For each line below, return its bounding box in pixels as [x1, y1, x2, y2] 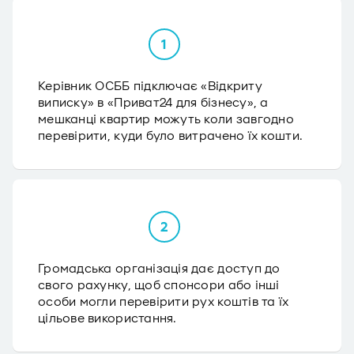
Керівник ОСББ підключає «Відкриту [38, 79, 262, 93]
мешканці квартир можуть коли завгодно [38, 112, 294, 126]
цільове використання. [38, 311, 177, 326]
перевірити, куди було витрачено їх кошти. [38, 129, 303, 143]
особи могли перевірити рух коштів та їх [38, 295, 289, 309]
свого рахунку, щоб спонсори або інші [38, 278, 280, 292]
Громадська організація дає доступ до [38, 262, 281, 276]
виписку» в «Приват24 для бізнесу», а [38, 96, 269, 110]
